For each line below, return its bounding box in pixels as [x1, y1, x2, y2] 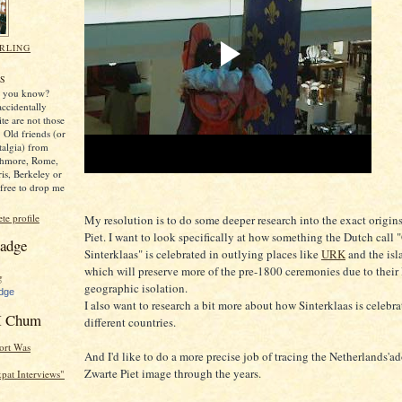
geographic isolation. [84, 280, 188, 296]
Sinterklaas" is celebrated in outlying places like [84, 246, 321, 262]
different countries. [84, 314, 176, 330]
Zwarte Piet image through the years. [84, 365, 261, 381]
